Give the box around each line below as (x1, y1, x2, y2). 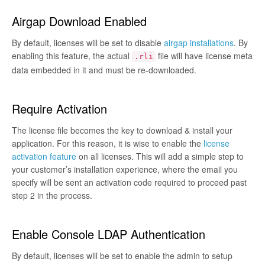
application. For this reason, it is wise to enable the (12, 137, 203, 149)
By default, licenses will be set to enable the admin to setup (12, 249, 232, 261)
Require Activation (12, 99, 107, 117)
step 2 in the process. (12, 189, 92, 201)
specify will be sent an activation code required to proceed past (12, 176, 247, 188)
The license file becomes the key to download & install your (12, 124, 232, 136)
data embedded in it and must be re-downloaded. (12, 63, 196, 76)
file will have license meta (156, 49, 253, 62)
